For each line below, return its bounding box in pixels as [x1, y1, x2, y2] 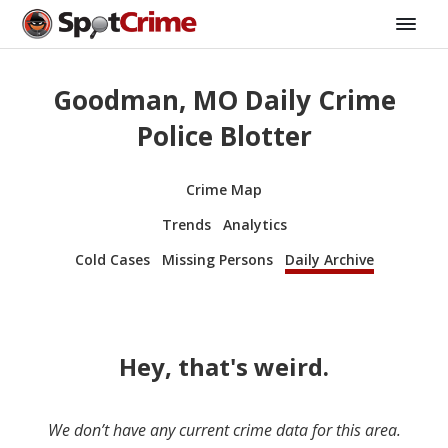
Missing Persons [161, 249, 273, 269]
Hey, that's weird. [119, 349, 329, 383]
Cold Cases [74, 249, 150, 269]
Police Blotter [136, 118, 312, 155]
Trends [161, 214, 211, 234]
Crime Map [186, 179, 262, 199]
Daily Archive [284, 249, 374, 269]
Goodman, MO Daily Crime [52, 82, 396, 119]
